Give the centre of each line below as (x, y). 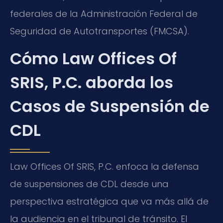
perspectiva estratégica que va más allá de (109, 202)
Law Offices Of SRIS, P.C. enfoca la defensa (105, 167)
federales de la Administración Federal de (104, 13)
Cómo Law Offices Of (93, 59)
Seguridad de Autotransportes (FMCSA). (100, 31)
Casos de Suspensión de (110, 107)
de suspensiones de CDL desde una (89, 184)
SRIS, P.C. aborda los (92, 83)
